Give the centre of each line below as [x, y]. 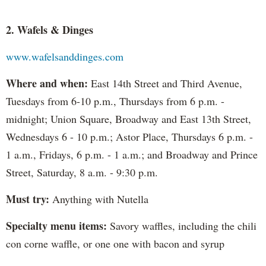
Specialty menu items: [56, 225]
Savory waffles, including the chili [182, 225]
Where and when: [47, 83]
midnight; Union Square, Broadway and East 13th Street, [129, 118]
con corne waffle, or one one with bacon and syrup [115, 243]
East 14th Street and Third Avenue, [165, 83]
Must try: [28, 199]
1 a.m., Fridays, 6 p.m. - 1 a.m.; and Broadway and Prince [132, 154]
